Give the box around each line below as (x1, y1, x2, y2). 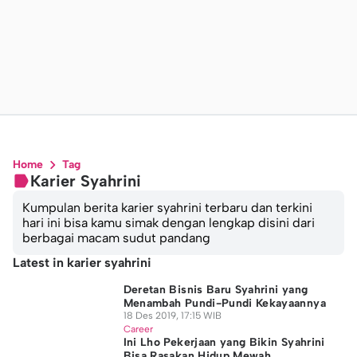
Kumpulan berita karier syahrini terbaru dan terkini (22, 200, 312, 215)
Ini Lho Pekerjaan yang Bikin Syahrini (123, 335, 325, 349)
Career (123, 324, 153, 335)
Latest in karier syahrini (13, 255, 151, 270)
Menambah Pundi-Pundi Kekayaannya (123, 296, 326, 310)
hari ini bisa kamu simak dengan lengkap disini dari (22, 215, 315, 230)
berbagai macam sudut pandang (22, 230, 210, 245)
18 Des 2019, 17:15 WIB (123, 310, 222, 321)
